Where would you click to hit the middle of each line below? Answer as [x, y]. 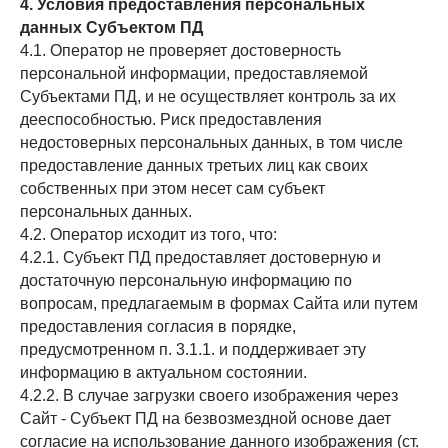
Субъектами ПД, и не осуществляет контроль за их [208, 96]
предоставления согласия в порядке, [158, 326]
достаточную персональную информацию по [186, 280]
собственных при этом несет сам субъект [172, 188]
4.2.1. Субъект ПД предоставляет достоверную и [200, 257]
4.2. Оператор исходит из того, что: [148, 234]
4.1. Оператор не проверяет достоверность [180, 50]
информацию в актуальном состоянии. [163, 372]
